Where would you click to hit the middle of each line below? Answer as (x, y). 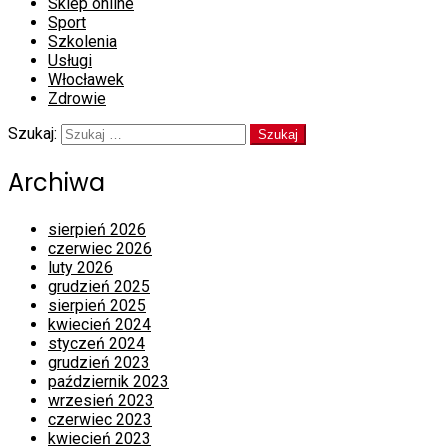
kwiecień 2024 (99, 324)
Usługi (70, 61)
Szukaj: (32, 134)
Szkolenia (82, 42)
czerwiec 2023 (100, 419)
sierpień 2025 (97, 305)
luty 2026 (80, 267)
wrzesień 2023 (101, 400)
